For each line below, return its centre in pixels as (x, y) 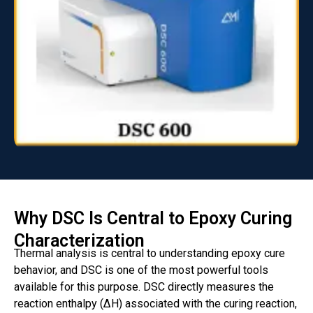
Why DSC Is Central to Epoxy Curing (153, 218)
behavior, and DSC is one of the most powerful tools (141, 270)
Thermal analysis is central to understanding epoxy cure (150, 253)
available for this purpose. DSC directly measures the (144, 286)
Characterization (79, 240)
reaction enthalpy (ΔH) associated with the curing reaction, (155, 303)
